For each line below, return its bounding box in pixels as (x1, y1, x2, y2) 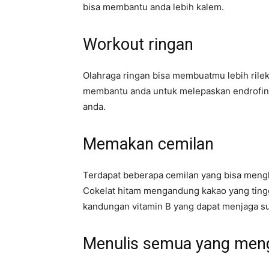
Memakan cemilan (83, 134, 214, 154)
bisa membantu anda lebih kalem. (83, 1, 224, 13)
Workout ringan (83, 35, 193, 55)
